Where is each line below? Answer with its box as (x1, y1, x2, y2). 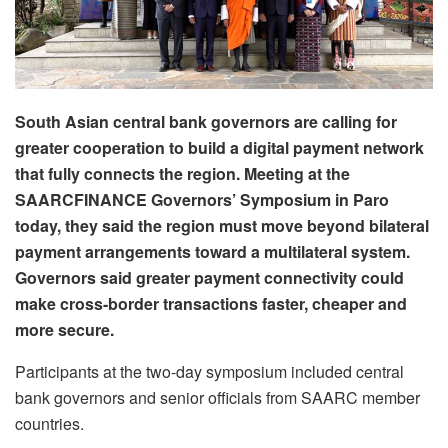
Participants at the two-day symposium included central (15, 359, 404, 383)
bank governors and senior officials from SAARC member (15, 385, 420, 409)
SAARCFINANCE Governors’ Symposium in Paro (15, 187, 389, 211)
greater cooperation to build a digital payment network (15, 135, 424, 159)
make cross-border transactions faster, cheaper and (15, 291, 407, 315)
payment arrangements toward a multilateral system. (15, 239, 410, 263)
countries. (15, 411, 84, 435)
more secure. (15, 317, 114, 341)
